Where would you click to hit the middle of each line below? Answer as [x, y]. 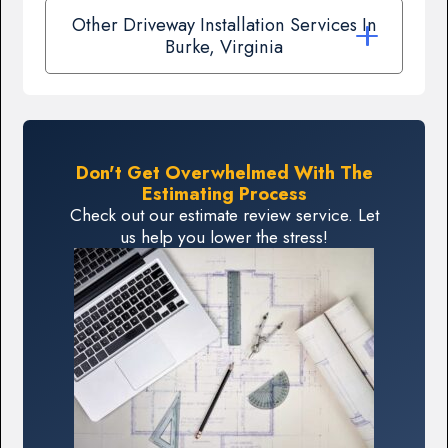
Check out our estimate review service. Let [224, 214]
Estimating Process [224, 193]
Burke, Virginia [224, 46]
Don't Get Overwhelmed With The [224, 172]
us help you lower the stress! [224, 236]
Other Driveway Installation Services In [224, 24]
